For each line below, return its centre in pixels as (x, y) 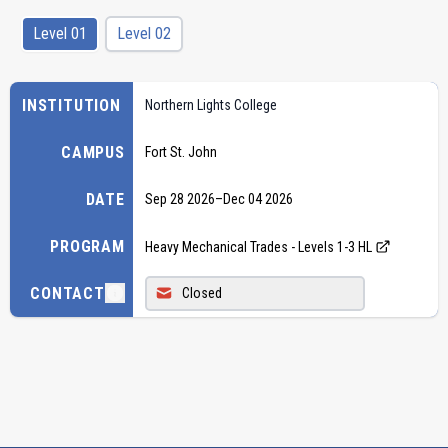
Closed (201, 292)
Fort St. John (180, 151)
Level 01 (60, 33)
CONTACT (67, 293)
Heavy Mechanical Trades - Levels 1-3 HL (258, 246)
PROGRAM (87, 246)
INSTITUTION (71, 105)
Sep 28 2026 (179, 198)
